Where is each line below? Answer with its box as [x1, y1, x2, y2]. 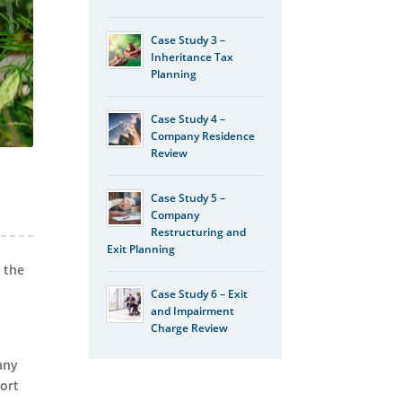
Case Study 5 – [150, 189, 225, 205]
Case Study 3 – [150, 31, 225, 48]
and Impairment [150, 302, 234, 319]
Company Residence [150, 127, 255, 144]
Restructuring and [150, 223, 246, 240]
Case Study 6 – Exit [150, 285, 248, 301]
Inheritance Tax [150, 48, 233, 65]
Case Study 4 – [150, 110, 225, 127]
